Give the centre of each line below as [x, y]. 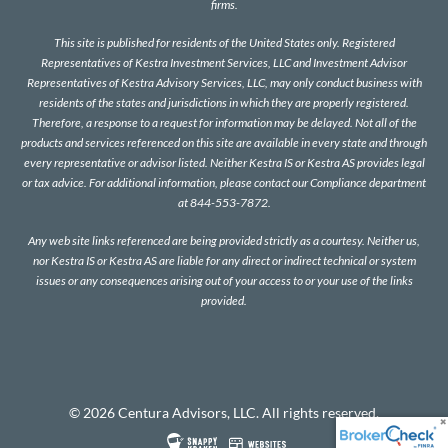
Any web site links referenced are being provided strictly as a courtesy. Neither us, [224, 241]
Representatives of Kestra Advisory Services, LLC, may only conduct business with [224, 83]
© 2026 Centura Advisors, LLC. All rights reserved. [224, 413]
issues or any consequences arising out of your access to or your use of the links [224, 281]
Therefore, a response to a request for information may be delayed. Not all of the [224, 123]
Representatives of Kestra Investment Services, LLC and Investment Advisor [224, 63]
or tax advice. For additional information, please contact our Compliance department [224, 183]
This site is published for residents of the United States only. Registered [224, 43]
